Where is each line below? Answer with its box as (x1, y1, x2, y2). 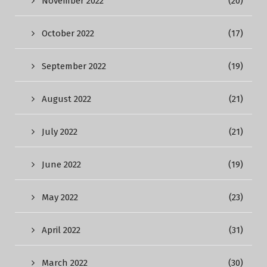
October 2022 (42, 28, 94, 39)
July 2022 (42, 126, 77, 137)
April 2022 (42, 225, 80, 235)
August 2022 (42, 94, 91, 104)
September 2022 (42, 61, 106, 72)
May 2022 (42, 192, 78, 203)
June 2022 (42, 159, 81, 170)
